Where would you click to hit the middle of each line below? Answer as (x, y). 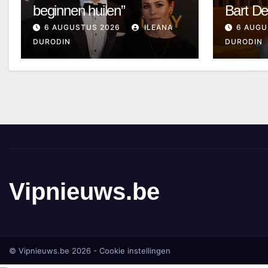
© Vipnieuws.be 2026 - (54, 250)
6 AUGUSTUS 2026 (82, 27)
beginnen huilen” (79, 10)
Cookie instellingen (135, 250)
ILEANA (157, 27)
